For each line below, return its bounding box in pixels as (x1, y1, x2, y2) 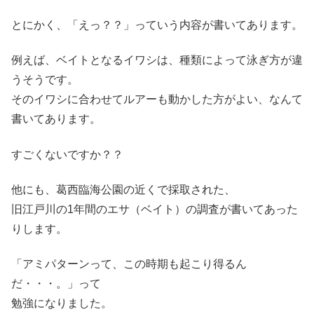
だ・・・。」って (11, 278, 101, 290)
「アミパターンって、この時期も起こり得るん (11, 258, 247, 271)
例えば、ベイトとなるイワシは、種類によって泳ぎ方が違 (11, 54, 303, 67)
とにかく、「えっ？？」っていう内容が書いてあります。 (11, 18, 303, 31)
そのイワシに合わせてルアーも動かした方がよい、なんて (11, 93, 303, 106)
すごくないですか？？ (11, 148, 123, 161)
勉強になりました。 (11, 297, 112, 310)
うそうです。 (11, 74, 78, 86)
